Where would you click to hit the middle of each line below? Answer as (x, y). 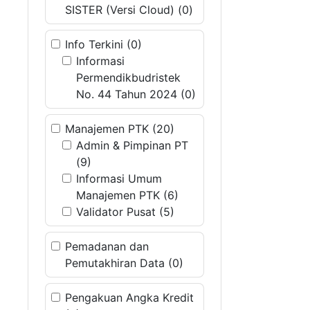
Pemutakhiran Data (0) (124, 263)
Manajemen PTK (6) (127, 195)
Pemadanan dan (107, 246)
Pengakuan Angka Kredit (129, 298)
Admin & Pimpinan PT (132, 145)
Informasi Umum (119, 179)
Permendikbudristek (128, 77)
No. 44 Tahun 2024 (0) (136, 94)
